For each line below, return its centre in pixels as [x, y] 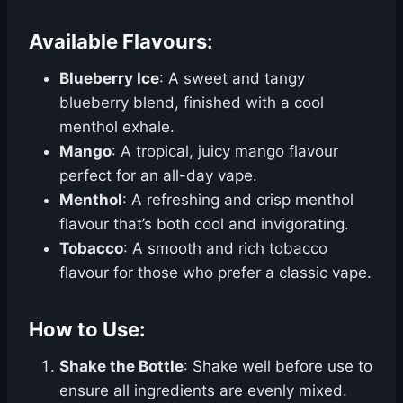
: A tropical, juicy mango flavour [225, 151]
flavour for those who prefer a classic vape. [215, 273]
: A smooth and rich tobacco [225, 248]
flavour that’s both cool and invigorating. [204, 224]
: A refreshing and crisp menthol [238, 200]
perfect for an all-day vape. [158, 175]
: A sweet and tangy [232, 78]
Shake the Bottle [121, 366]
